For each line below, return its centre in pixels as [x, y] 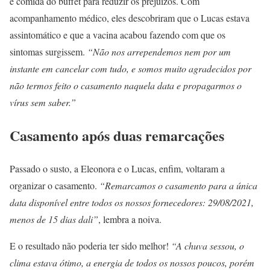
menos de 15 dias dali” [54, 219]
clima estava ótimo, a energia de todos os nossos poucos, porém [132, 262]
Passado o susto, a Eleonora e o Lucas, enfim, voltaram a [117, 168]
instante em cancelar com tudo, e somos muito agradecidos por [130, 68]
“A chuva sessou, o [208, 245]
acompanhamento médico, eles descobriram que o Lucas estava [130, 17]
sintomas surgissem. [49, 51]
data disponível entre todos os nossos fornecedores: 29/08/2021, [132, 202]
